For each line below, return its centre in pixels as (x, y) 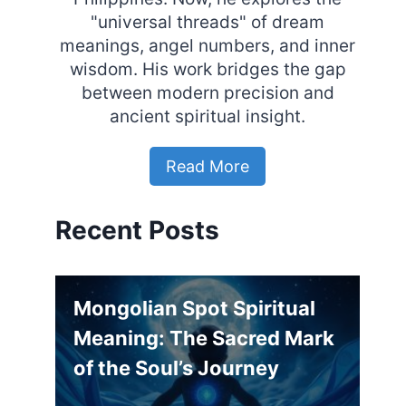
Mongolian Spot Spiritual (195, 308)
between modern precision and (208, 93)
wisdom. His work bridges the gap (208, 70)
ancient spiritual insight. (208, 117)
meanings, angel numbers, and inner (208, 46)
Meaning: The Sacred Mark (204, 338)
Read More (208, 166)
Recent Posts (138, 231)
